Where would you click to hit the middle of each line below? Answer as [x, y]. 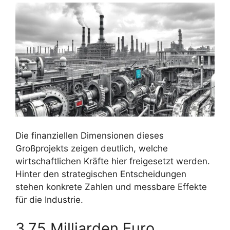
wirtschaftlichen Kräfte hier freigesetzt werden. [113, 161]
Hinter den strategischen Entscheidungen [101, 174]
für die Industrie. [49, 200]
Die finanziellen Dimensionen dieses [90, 136]
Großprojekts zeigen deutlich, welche [92, 149]
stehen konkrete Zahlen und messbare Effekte [111, 187]
